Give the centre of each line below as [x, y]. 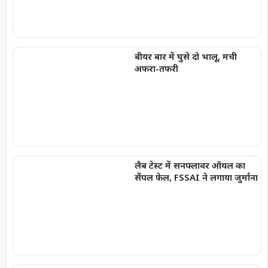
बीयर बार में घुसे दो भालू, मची [185, 57]
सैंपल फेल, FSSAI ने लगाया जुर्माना [234, 177]
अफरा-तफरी [156, 68]
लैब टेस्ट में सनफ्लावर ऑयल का [190, 165]
